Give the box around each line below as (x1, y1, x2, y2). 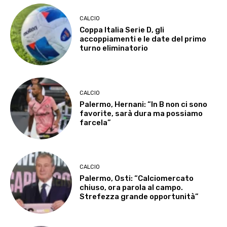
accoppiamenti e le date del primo (80, 34, 207, 44)
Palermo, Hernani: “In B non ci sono (80, 99, 208, 109)
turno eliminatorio (80, 44, 148, 53)
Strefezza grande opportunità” (80, 192, 199, 202)
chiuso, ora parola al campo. (80, 183, 183, 193)
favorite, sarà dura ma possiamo (80, 108, 203, 118)
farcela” (80, 118, 111, 127)
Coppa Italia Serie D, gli (80, 25, 165, 35)
